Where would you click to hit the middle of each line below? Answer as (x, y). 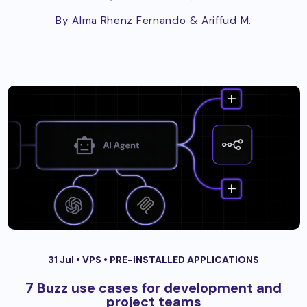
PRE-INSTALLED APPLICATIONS (184, 260)
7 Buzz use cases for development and (153, 288)
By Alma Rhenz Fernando (121, 21)
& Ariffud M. (220, 21)
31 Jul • (65, 260)
